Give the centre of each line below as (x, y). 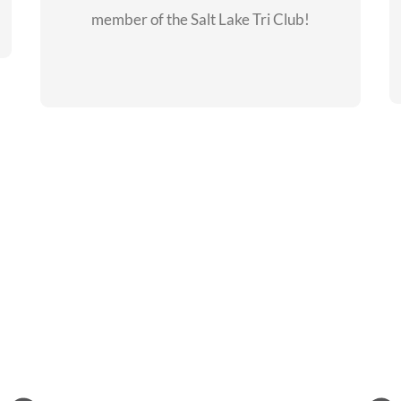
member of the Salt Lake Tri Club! (200, 19)
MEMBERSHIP (200, 63)
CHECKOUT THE (200, 48)
